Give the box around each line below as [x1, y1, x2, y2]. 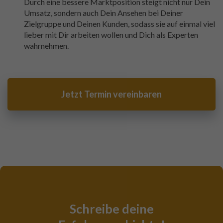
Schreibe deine [69, 201, 154, 217]
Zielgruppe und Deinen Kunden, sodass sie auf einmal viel [24, 19, 215, 29]
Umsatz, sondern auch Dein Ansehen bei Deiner [24, 8, 183, 18]
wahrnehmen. [24, 41, 69, 51]
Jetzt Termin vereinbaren [61, 89, 162, 100]
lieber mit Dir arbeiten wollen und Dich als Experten [24, 30, 198, 40]
